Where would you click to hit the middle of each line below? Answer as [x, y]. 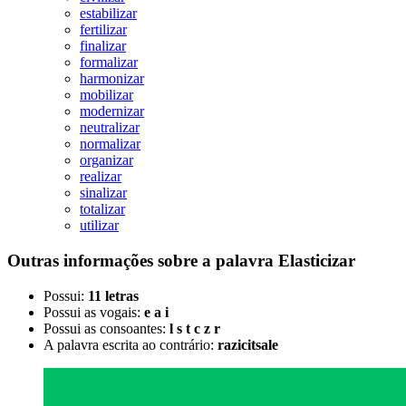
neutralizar [110, 128]
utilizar [99, 226]
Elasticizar [317, 261]
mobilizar [106, 95]
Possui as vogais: [94, 312]
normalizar [110, 144]
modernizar [112, 111]
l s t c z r [195, 328]
